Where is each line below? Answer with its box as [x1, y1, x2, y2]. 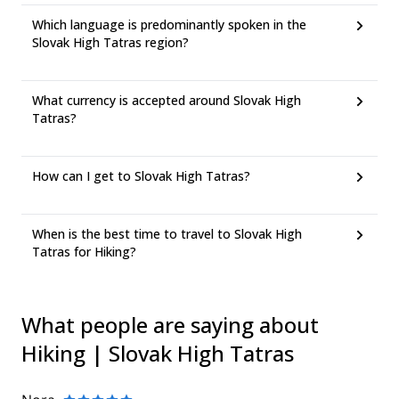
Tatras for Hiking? [32, 243, 136, 260]
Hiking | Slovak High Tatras [21, 338, 294, 368]
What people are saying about [21, 310, 319, 339]
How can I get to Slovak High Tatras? [32, 167, 250, 184]
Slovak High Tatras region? [32, 34, 189, 51]
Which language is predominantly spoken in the [32, 16, 306, 33]
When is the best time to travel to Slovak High [32, 225, 302, 242]
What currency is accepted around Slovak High [32, 92, 301, 109]
